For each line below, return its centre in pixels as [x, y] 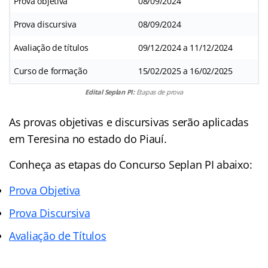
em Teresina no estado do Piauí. [88, 138]
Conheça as [39, 164]
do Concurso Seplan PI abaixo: [176, 164]
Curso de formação [51, 71]
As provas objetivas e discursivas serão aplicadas [129, 122]
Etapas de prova [159, 92]
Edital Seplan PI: [110, 92]
